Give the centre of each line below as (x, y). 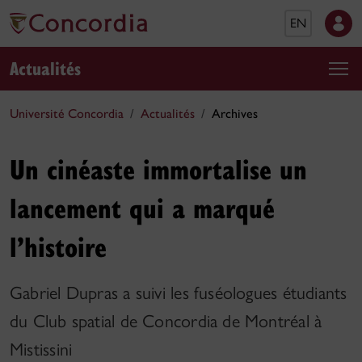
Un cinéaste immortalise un (158, 168)
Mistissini (41, 349)
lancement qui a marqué (142, 207)
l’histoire (58, 246)
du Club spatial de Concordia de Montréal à (166, 321)
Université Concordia (67, 114)
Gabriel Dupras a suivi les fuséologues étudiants (179, 293)
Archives (235, 114)
